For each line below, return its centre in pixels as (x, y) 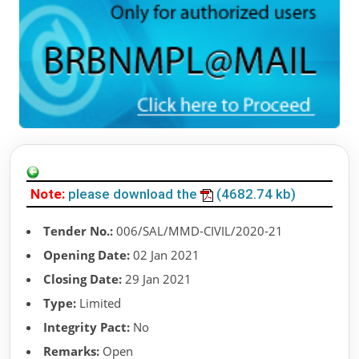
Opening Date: (87, 255)
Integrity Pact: (87, 327)
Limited (99, 303)
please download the (134, 194)
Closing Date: (83, 279)
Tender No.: (78, 231)
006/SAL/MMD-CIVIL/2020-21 (198, 231)
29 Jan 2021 (157, 279)
